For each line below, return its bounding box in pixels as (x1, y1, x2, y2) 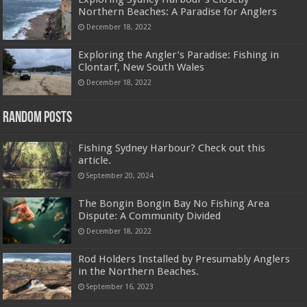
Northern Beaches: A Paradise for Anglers (78, 5, 278, 18)
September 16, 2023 (86, 282, 154, 291)
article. (78, 153, 112, 167)
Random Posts (3, 110, 73, 126)
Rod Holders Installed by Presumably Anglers (78, 253, 291, 266)
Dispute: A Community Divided (78, 210, 221, 223)
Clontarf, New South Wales (78, 60, 205, 73)
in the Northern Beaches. (78, 265, 199, 278)
